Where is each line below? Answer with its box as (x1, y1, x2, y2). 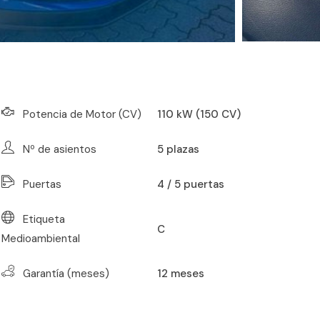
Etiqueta (23, 212, 66, 227)
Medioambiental (1, 231, 81, 246)
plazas (166, 142, 200, 157)
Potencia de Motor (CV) (23, 107, 142, 122)
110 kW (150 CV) (157, 107, 241, 122)
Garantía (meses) (23, 266, 110, 281)
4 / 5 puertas (157, 177, 225, 192)
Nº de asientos (23, 142, 97, 157)
